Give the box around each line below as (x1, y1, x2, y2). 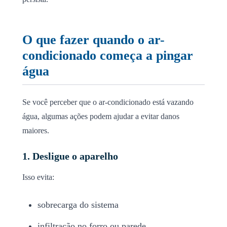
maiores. (22, 126, 49, 135)
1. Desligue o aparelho (22, 150, 118, 162)
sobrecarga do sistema (37, 199, 119, 210)
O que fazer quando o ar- (22, 32, 165, 47)
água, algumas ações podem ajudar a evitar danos (22, 111, 179, 121)
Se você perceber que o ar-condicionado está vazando (22, 97, 194, 106)
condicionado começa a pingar (22, 48, 193, 63)
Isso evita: (22, 172, 54, 181)
